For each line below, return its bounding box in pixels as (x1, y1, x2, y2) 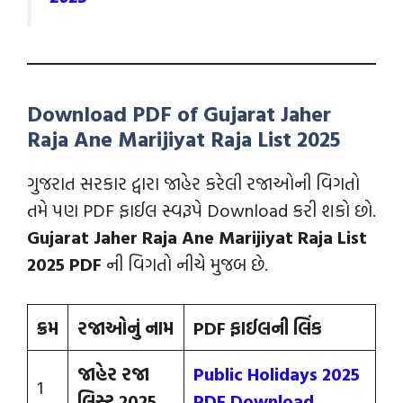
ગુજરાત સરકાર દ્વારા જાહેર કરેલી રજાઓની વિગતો (27, 169, 360, 197)
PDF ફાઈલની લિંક (193, 314, 322, 342)
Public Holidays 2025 (193, 360, 360, 388)
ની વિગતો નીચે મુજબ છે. (106, 250, 268, 278)
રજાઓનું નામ (77, 314, 174, 342)
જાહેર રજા (77, 360, 149, 388)
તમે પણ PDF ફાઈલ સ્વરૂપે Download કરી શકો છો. (27, 196, 376, 224)
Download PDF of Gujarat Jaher (27, 97, 331, 130)
